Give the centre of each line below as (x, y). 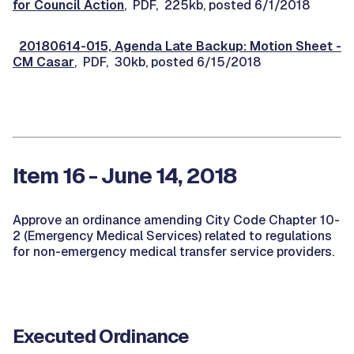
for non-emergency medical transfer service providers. (173, 252)
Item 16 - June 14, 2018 (124, 175)
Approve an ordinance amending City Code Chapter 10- (176, 220)
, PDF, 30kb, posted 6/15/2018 (168, 62)
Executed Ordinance (101, 336)
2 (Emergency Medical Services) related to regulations (172, 236)
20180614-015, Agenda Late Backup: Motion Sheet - (180, 46)
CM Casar (43, 62)
